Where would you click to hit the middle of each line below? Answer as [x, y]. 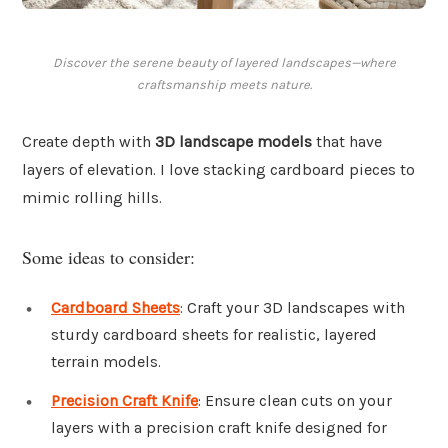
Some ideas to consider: [108, 256]
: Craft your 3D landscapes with [292, 307]
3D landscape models [233, 142]
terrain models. [106, 361]
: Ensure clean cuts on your [295, 401]
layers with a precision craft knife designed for [219, 428]
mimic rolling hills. [92, 198]
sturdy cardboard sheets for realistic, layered [214, 334]
